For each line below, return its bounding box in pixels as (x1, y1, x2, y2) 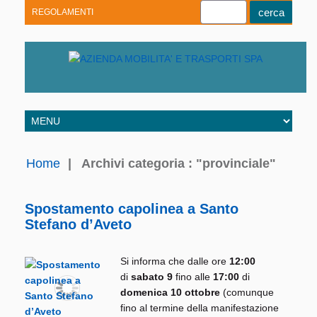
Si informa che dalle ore (120, 255, 229, 267)
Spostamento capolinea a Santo (25, 201, 238, 217)
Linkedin (64, 76, 101, 88)
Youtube (39, 76, 76, 88)
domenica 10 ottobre (120, 287, 223, 299)
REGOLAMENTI (32, 7, 93, 17)
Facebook (113, 76, 158, 88)
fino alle (175, 271, 213, 283)
